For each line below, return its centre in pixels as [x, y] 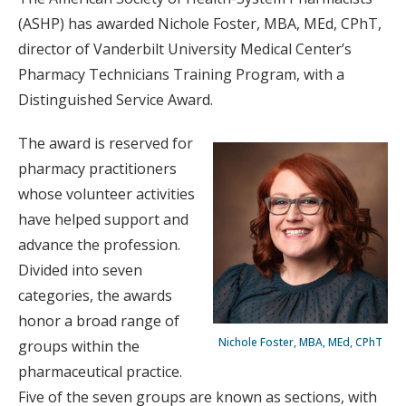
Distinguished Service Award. [116, 100]
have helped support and [103, 219]
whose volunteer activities [106, 194]
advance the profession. [99, 245]
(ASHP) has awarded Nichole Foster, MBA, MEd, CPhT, [200, 24]
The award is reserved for [106, 143]
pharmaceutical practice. [100, 372]
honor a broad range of [99, 321]
